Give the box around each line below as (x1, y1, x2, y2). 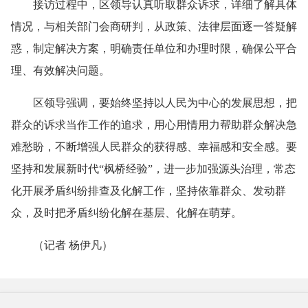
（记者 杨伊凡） (11, 239, 113, 251)
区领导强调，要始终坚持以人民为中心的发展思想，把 (11, 96, 297, 109)
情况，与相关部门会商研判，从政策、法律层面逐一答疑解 (11, 20, 297, 32)
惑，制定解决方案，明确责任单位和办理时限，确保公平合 (11, 42, 297, 54)
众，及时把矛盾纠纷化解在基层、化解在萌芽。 (11, 206, 242, 219)
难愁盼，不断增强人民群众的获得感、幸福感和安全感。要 (11, 140, 297, 153)
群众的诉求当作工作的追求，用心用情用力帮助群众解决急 (11, 118, 297, 131)
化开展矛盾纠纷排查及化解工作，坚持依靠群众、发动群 (11, 184, 286, 197)
